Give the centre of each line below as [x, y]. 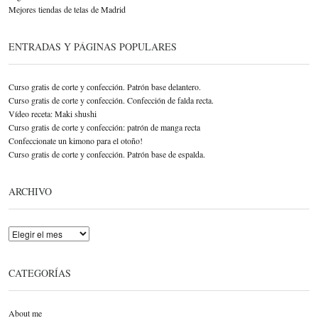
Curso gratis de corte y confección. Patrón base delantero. [105, 87]
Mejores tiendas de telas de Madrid [67, 9]
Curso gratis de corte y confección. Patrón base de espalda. [107, 154]
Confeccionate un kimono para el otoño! [76, 141]
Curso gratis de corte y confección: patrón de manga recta [104, 127]
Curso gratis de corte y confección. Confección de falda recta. [111, 100]
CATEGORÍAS [40, 273]
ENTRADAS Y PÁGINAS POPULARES [93, 46]
